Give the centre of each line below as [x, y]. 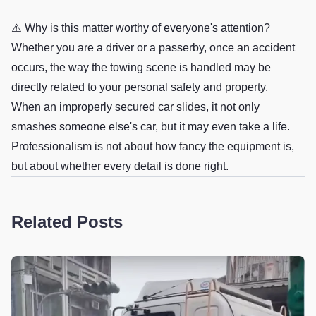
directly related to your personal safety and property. [140, 87]
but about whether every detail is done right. [120, 166]
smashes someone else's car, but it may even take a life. [151, 127]
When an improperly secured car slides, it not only [135, 107]
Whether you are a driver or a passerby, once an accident [153, 48]
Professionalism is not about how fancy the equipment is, [153, 147]
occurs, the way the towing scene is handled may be [141, 68]
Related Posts [67, 222]
